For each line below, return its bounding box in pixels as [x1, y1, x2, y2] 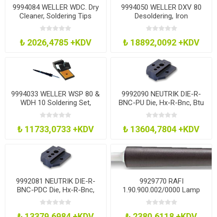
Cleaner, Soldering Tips [19, 12, 92, 21]
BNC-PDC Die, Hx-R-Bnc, [16, 185, 94, 194]
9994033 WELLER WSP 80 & [11, 90, 100, 99]
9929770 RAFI [139, 176, 184, 186]
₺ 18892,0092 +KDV [123, 37, 200, 48]
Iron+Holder [36, 107, 75, 116]
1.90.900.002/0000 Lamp [123, 185, 201, 194]
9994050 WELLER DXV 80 [121, 3, 202, 12]
